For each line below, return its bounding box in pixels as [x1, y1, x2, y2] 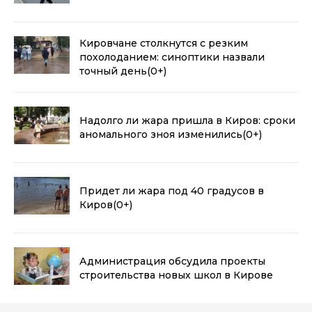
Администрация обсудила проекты [79, 254, 265, 267]
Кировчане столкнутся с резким [79, 36, 248, 49]
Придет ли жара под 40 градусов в [79, 184, 264, 197]
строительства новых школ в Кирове [79, 268, 273, 281]
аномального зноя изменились [79, 127, 242, 141]
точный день [79, 64, 147, 77]
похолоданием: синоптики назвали [79, 50, 265, 63]
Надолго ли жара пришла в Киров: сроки [79, 114, 295, 127]
